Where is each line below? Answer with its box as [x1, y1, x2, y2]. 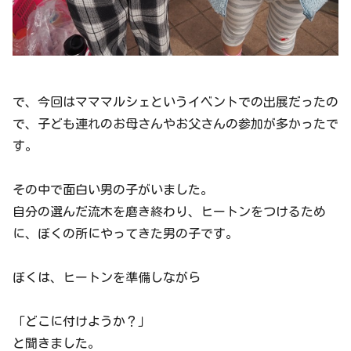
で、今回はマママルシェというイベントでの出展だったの [13, 96, 338, 109]
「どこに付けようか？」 [13, 315, 150, 328]
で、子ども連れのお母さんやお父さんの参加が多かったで [13, 118, 338, 131]
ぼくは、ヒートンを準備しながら [13, 271, 201, 284]
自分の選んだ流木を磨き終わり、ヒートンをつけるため [13, 205, 326, 219]
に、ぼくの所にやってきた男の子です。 [13, 227, 238, 241]
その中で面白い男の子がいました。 [13, 183, 213, 197]
